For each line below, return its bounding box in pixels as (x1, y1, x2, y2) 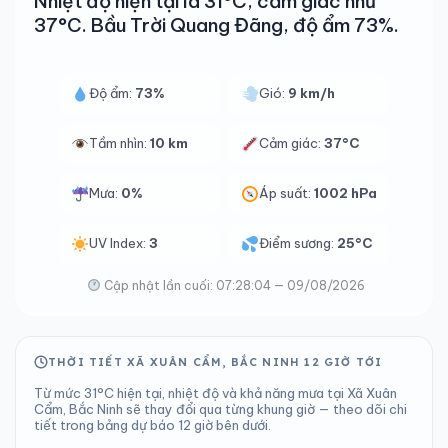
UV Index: (89, 235, 149, 251)
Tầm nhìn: (89, 135, 150, 151)
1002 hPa (314, 185, 378, 201)
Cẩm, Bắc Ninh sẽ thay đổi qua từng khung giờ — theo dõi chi (34, 401, 407, 417)
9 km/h (288, 85, 336, 101)
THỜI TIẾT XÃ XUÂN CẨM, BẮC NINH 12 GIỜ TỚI (48, 355, 383, 369)
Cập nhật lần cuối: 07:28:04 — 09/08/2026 (100, 278, 365, 293)
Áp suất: (259, 185, 315, 201)
